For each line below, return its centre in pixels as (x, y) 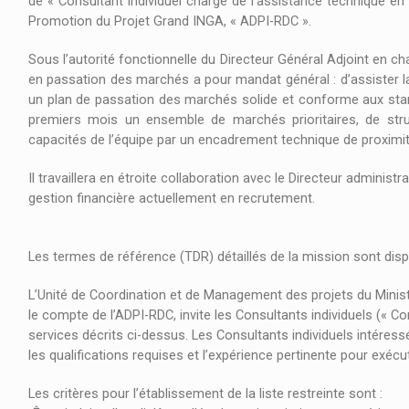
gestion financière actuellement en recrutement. (172, 199)
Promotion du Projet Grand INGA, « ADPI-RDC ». (172, 22)
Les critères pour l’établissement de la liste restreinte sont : (207, 394)
